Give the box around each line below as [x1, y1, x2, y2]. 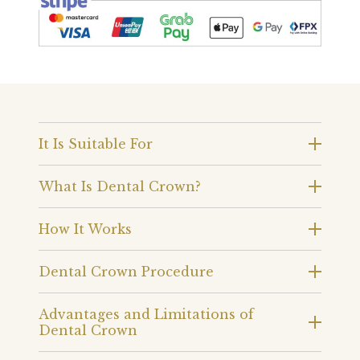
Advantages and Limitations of [39, 305, 254, 322]
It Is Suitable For [39, 135, 153, 152]
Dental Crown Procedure [39, 263, 214, 280]
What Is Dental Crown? [39, 178, 201, 194]
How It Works [39, 220, 132, 237]
